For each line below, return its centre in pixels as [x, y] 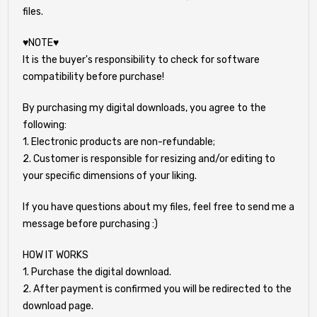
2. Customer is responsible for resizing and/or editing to [149, 158]
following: [45, 125]
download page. [58, 306]
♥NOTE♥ [41, 42]
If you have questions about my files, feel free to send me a [158, 207]
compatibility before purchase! [93, 76]
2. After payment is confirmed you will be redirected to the [157, 289]
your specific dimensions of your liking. [110, 175]
